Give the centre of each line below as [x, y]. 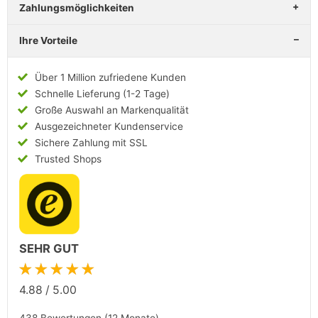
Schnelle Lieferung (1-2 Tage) [103, 93]
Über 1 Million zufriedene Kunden [111, 77]
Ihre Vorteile [48, 40]
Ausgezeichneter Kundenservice [109, 126]
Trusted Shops [68, 159]
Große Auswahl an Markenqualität [112, 110]
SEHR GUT [49, 249]
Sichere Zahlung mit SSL [92, 142]
